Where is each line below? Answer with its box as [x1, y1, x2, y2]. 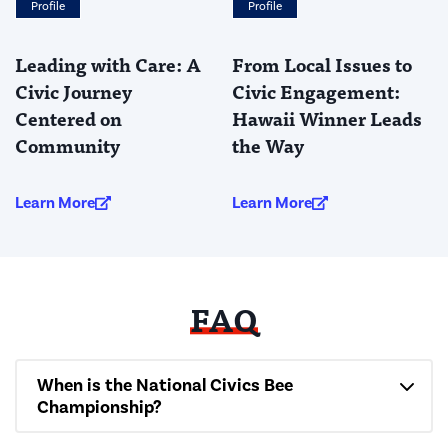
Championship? [37, 395, 162, 418]
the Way [231, 129, 304, 160]
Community [15, 129, 120, 160]
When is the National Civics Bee [37, 373, 293, 396]
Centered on [15, 102, 122, 133]
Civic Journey [15, 75, 132, 106]
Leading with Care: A [15, 48, 201, 79]
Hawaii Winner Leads [231, 102, 422, 133]
